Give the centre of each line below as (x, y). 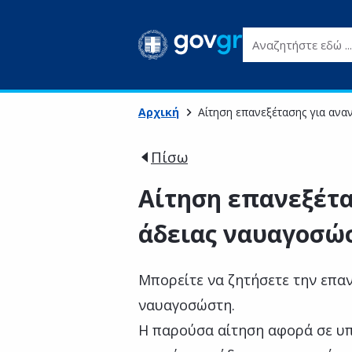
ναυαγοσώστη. (187, 305)
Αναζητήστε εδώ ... (296, 36)
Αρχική (159, 112)
